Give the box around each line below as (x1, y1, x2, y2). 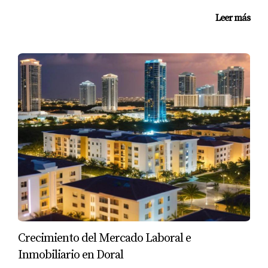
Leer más (215, 12, 250, 24)
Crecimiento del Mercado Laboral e (18, 231, 191, 246)
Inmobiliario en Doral (18, 248, 123, 263)
